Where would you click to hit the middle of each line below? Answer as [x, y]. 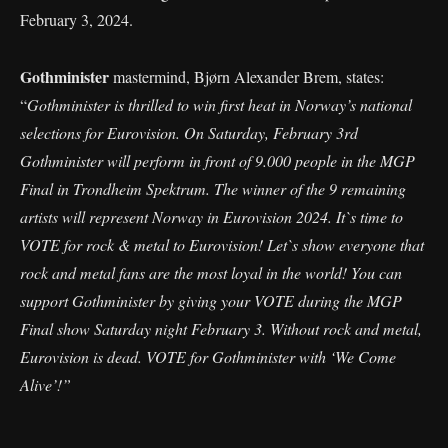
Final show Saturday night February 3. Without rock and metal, [221, 328]
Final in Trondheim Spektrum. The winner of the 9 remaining [213, 188]
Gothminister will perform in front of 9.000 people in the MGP [217, 160]
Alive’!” [45, 384]
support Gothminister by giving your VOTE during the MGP [211, 300]
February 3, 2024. [76, 19]
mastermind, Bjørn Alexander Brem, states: [246, 76]
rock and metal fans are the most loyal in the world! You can [211, 272]
